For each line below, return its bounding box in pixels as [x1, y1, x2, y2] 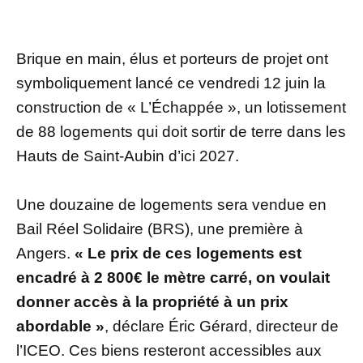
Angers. [16, 245, 75, 263]
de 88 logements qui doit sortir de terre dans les [16, 123, 346, 141]
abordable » [16, 318, 105, 335]
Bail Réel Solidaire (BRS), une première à [16, 220, 303, 238]
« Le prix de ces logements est [75, 245, 301, 263]
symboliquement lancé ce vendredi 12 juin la [16, 75, 326, 92]
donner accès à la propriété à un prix [16, 293, 288, 311]
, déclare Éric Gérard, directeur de [105, 318, 339, 335]
